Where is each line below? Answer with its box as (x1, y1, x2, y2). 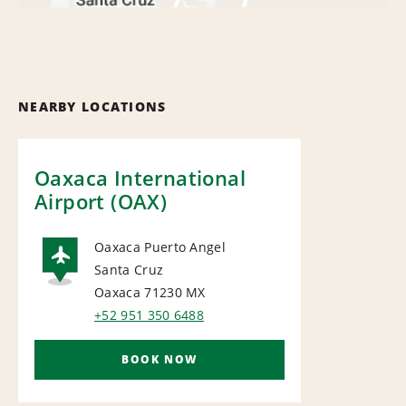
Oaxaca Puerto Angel (94, 237, 227, 256)
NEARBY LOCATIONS (18, 97, 167, 115)
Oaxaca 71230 (94, 283, 182, 301)
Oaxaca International (34, 163, 246, 191)
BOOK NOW (121, 351, 198, 367)
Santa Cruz (94, 260, 164, 278)
